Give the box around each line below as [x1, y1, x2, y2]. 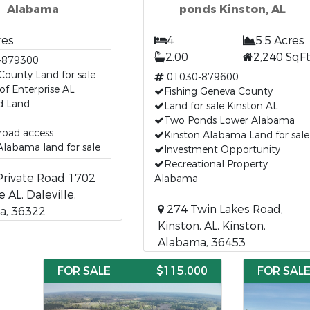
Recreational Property [163, 158, 268, 171]
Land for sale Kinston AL [163, 100, 278, 113]
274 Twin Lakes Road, [163, 202, 283, 217]
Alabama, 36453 [157, 235, 246, 250]
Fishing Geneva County [163, 85, 273, 98]
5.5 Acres [255, 33, 304, 48]
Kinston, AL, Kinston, [157, 219, 266, 233]
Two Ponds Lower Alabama [163, 114, 295, 127]
